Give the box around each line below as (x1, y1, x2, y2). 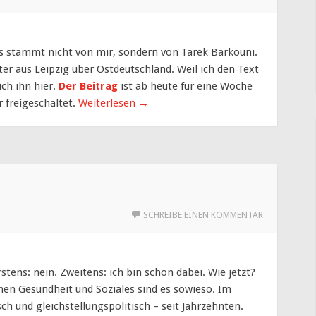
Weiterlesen (78, 97, 138, 110)
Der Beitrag (59, 80, 118, 93)
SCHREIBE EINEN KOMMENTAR (143, 209, 263, 221)
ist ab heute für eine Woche (118, 80, 253, 93)
